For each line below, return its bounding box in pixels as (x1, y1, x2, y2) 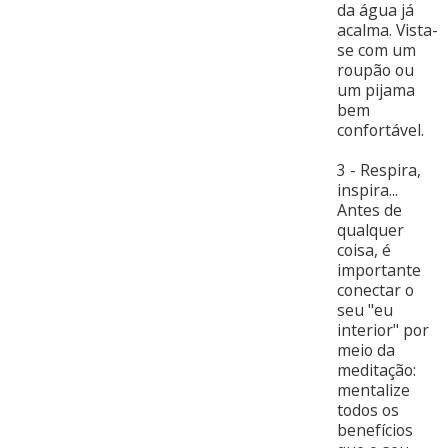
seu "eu (336, 299, 393, 322)
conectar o (336, 279, 414, 302)
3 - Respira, (336, 159, 421, 182)
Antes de (336, 199, 402, 222)
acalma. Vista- (336, 19, 438, 42)
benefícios (336, 419, 413, 442)
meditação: (336, 359, 416, 382)
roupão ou (336, 59, 414, 82)
